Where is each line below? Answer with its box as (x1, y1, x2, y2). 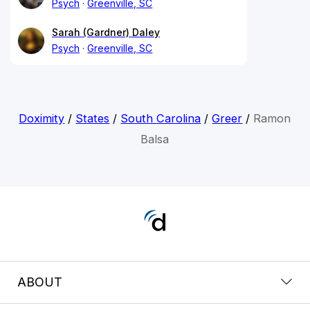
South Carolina (120, 111, 201, 125)
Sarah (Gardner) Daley (52, 26, 160, 38)
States (75, 111, 110, 125)
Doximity (19, 111, 65, 125)
